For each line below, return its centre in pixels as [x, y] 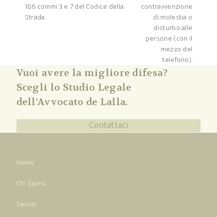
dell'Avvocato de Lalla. [72, 102]
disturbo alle [173, 28]
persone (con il [169, 39]
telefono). [178, 60]
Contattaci [108, 126]
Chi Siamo [31, 184]
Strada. [35, 17]
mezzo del [177, 49]
